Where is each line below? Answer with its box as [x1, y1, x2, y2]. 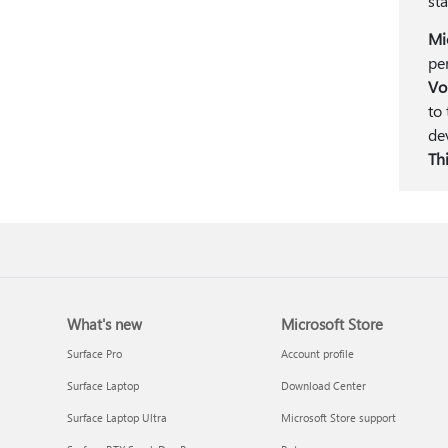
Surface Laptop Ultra [67, 410, 168, 425]
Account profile [280, 346, 354, 361]
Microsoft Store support [280, 410, 396, 425]
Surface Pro [67, 346, 123, 361]
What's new [67, 314, 143, 334]
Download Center [280, 378, 366, 393]
